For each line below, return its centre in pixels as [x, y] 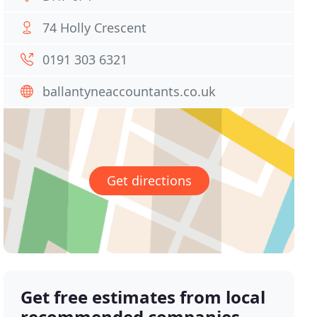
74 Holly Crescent [95, 28]
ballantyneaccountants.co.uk [129, 91]
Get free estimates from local [143, 297]
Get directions [149, 181]
